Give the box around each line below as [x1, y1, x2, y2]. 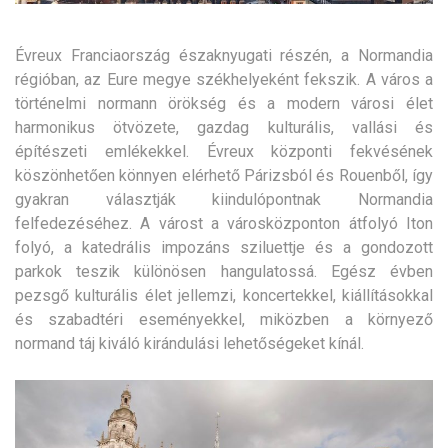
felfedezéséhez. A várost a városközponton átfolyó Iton [15, 213, 433, 233]
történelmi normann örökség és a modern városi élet [15, 93, 433, 113]
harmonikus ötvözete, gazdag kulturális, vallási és [15, 117, 433, 137]
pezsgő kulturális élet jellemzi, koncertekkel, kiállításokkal [15, 285, 433, 305]
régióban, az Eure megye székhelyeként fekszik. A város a [15, 69, 433, 89]
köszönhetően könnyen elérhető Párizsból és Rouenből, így [15, 165, 433, 185]
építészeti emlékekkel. [15, 141, 207, 161]
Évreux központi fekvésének [206, 141, 433, 161]
